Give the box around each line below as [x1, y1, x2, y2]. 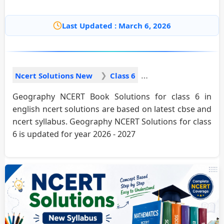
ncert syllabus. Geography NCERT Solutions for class [12, 115, 211, 127]
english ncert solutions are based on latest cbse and [12, 103, 211, 114]
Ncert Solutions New [15, 70, 92, 80]
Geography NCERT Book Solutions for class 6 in [12, 90, 211, 102]
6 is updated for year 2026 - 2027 [12, 128, 135, 139]
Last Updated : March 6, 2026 [62, 20, 171, 30]
